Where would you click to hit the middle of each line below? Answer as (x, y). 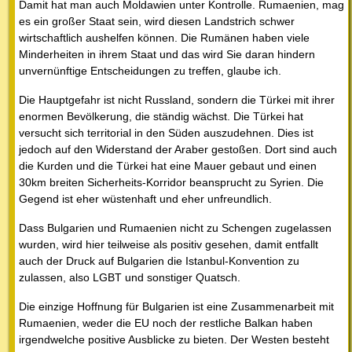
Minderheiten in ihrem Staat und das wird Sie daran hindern (167, 55)
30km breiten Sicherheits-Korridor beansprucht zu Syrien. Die (171, 183)
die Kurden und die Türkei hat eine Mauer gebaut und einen (168, 166)
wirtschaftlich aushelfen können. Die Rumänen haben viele (164, 38)
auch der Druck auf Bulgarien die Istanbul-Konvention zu (159, 261)
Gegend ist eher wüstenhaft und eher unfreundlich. (145, 199)
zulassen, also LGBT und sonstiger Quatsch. (130, 278)
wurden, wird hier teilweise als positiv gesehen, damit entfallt (169, 245)
